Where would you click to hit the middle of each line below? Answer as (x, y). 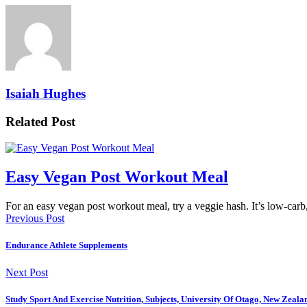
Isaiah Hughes (46, 93)
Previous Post (35, 219)
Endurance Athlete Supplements (66, 245)
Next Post (27, 272)
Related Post (40, 121)
